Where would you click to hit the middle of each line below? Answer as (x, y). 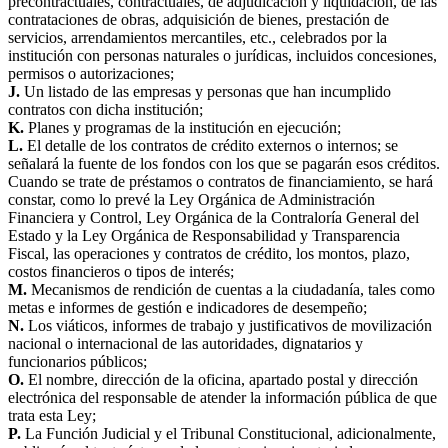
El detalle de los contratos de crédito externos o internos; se (210, 146)
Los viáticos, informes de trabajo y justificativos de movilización (228, 326)
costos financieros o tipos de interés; (121, 272)
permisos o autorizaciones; (91, 74)
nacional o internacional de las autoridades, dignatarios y (185, 344)
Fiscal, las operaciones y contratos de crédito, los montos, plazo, (209, 254)
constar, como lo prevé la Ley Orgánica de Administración (191, 200)
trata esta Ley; (52, 416)
